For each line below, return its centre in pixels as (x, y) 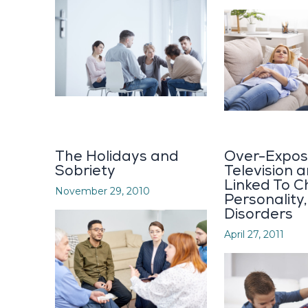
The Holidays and (117, 157)
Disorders (258, 214)
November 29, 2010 (102, 191)
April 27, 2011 (254, 235)
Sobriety (85, 171)
